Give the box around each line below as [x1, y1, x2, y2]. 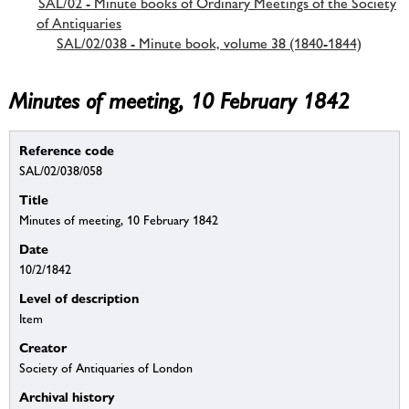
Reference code [19, 142, 114, 159]
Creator [19, 340, 67, 356]
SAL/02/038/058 [19, 163, 102, 179]
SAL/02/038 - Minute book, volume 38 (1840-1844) [57, 34, 362, 52]
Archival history [19, 389, 115, 405]
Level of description [19, 290, 139, 307]
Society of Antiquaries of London [19, 361, 193, 376]
